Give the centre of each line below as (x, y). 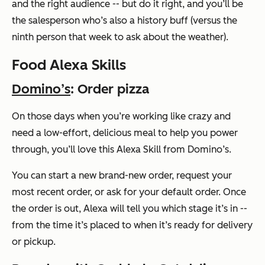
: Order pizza (110, 89)
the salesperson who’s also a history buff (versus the (125, 21)
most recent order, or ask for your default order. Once (129, 192)
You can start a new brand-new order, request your (122, 176)
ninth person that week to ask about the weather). (120, 37)
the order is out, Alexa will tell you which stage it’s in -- (130, 209)
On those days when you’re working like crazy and (121, 117)
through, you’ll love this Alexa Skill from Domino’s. (122, 150)
